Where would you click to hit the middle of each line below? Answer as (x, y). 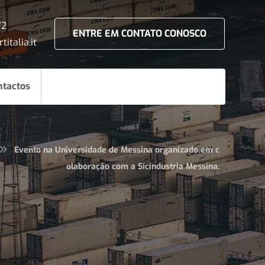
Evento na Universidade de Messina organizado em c (117, 150)
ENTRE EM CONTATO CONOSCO (140, 33)
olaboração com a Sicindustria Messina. (143, 167)
